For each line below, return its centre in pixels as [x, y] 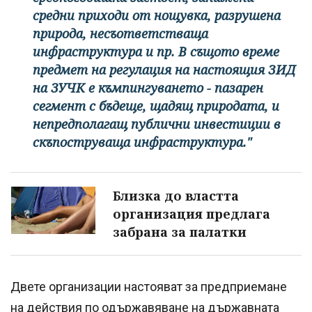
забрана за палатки [180, 232]
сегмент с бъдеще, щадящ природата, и [156, 106]
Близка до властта [176, 196]
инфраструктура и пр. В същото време [156, 52]
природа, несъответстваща [120, 34]
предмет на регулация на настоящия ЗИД [164, 70]
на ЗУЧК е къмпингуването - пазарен [148, 88]
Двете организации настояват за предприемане [149, 287]
